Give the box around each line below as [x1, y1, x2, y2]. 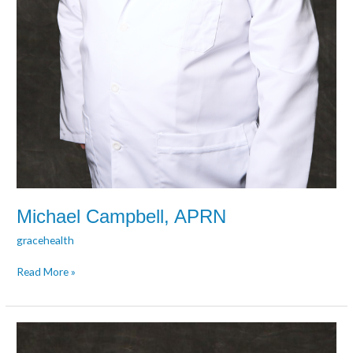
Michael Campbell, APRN [17, 206, 227, 227]
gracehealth [17, 232, 75, 247]
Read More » [17, 265, 76, 279]
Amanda [16, 323, 56, 337]
